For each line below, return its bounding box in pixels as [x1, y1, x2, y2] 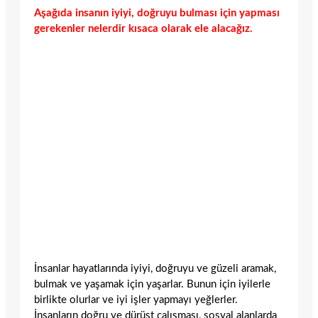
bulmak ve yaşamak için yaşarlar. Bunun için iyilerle [34, 278, 270, 290]
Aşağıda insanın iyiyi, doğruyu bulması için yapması [34, 7, 280, 18]
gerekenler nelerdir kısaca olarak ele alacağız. [34, 23, 253, 34]
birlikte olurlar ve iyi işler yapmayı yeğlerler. [34, 294, 238, 305]
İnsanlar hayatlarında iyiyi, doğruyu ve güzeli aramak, [34, 263, 276, 274]
